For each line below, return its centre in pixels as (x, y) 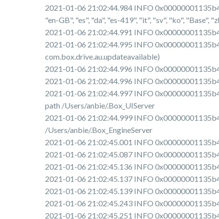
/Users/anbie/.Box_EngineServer (99, 130)
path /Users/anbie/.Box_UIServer (100, 106)
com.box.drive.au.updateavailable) (102, 57)
